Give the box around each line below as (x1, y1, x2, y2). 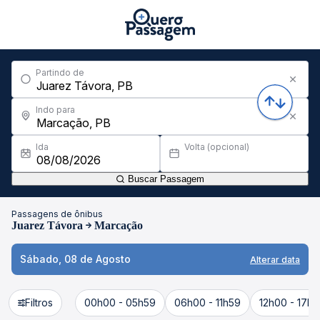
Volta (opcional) (184, 141, 249, 152)
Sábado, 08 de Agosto (20, 253, 131, 265)
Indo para (36, 104, 75, 115)
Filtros (25, 296, 53, 309)
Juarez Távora (11, 219, 83, 231)
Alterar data (250, 254, 300, 265)
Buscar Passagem (125, 174, 204, 184)
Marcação (94, 219, 143, 231)
